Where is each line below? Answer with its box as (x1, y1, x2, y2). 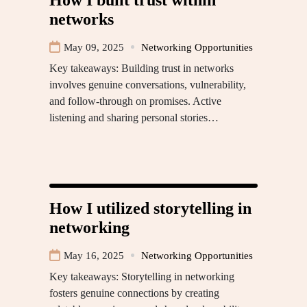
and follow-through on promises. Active (49, 95, 221, 107)
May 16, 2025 (64, 249, 124, 261)
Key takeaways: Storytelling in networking (49, 270, 234, 282)
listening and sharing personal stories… (49, 111, 219, 123)
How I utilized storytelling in (49, 199, 251, 217)
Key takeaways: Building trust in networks (49, 62, 234, 74)
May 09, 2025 (64, 41, 124, 53)
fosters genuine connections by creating (49, 286, 219, 299)
